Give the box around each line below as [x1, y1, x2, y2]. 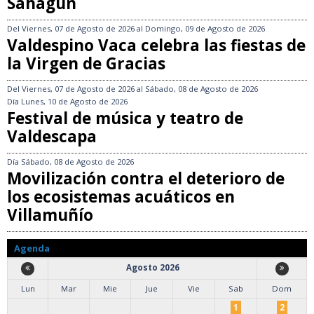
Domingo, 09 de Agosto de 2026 [145, 23, 265, 34]
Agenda [14, 242, 50, 255]
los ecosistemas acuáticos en [7, 186, 235, 208]
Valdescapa [7, 125, 97, 148]
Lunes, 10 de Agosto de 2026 [21, 96, 128, 107]
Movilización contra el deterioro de [7, 168, 285, 190]
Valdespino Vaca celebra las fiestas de [7, 34, 306, 57]
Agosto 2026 [125, 262, 179, 273]
